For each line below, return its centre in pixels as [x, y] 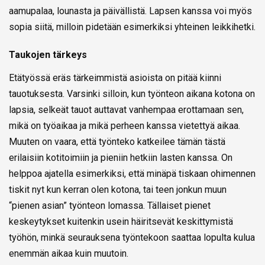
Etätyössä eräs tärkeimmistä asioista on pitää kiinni [115, 77]
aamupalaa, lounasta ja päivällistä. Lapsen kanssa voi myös [130, 11]
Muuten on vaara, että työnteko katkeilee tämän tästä [117, 141]
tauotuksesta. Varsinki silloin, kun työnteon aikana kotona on [132, 93]
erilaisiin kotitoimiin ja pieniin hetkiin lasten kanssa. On [121, 157]
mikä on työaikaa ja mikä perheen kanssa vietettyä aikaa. [125, 125]
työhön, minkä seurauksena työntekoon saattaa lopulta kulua [132, 237]
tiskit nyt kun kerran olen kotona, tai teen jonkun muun [118, 189]
